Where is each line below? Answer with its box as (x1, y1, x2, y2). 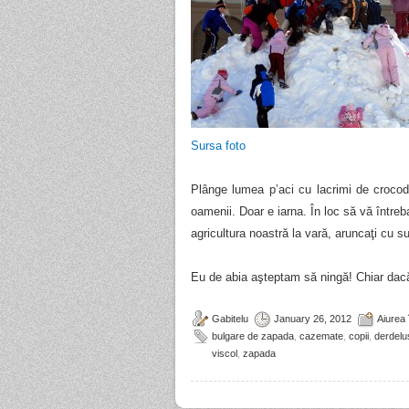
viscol (212, 348, 237, 359)
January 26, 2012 (274, 313, 351, 324)
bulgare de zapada (212, 330, 294, 341)
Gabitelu (212, 313, 248, 324)
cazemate (299, 330, 343, 341)
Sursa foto (191, 139, 246, 152)
